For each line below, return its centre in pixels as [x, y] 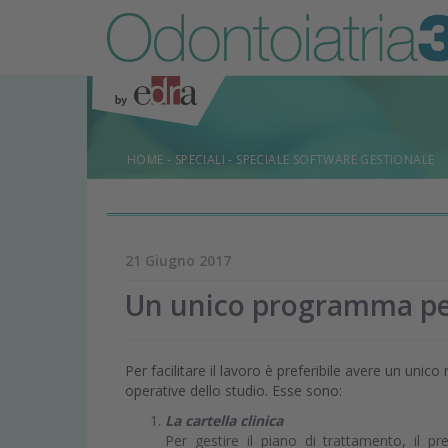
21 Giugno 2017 [178, 261]
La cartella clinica [224, 421]
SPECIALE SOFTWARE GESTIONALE [335, 159]
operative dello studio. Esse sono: [233, 391]
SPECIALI [200, 159]
